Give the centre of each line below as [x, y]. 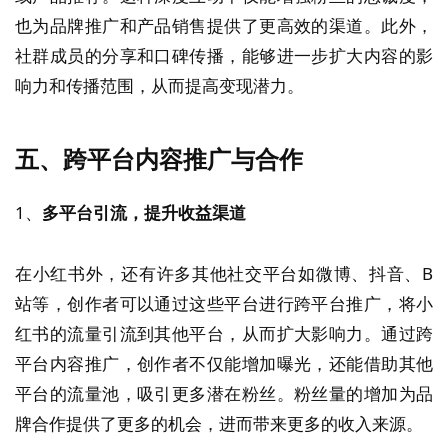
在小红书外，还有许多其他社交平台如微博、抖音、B [224, 273]
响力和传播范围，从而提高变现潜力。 [159, 86]
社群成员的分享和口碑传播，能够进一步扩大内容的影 [224, 56]
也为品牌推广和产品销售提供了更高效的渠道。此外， [224, 26]
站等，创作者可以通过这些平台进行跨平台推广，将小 [224, 303]
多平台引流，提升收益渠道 [144, 213]
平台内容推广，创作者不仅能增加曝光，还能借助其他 [224, 363]
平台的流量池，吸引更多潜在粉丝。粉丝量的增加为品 [224, 393]
